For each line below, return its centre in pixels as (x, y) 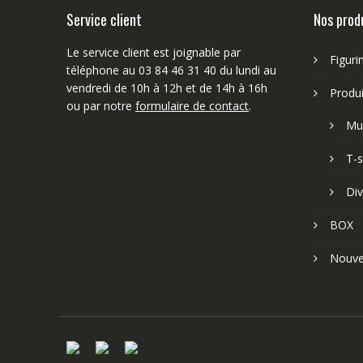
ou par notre (101, 105)
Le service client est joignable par (154, 52)
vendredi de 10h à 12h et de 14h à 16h (167, 88)
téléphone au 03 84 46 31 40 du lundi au (171, 70)
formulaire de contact (192, 105)
